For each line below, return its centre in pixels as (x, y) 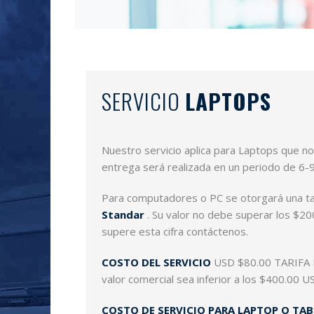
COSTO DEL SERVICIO (156, 262)
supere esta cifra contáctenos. (175, 231)
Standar (123, 214)
